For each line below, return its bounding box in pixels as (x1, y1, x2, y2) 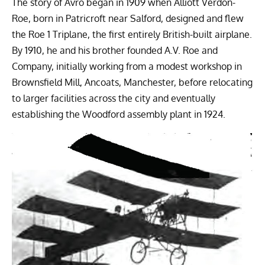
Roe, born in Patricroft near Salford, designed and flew (12, 12, 244, 25)
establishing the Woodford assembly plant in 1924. (12, 108, 225, 121)
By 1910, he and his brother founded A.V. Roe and (12, 44, 218, 57)
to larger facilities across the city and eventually (12, 92, 215, 105)
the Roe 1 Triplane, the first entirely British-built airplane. (12, 28, 252, 41)
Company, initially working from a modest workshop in (12, 60, 242, 73)
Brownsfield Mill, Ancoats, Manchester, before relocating (12, 76, 253, 89)
